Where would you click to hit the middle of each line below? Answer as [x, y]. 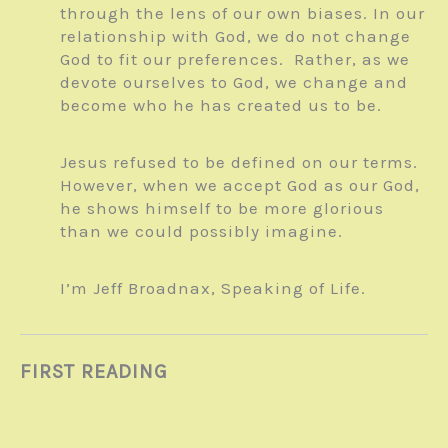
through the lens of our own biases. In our [242, 12]
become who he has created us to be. [221, 104]
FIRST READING [94, 372]
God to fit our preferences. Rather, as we [235, 58]
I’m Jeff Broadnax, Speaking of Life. [213, 287]
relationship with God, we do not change [235, 35]
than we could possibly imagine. [201, 230]
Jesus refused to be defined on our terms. [241, 161]
